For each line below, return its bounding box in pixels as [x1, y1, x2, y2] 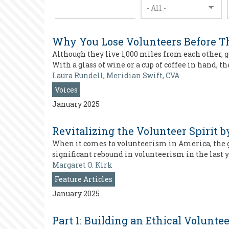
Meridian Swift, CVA [106, 71, 179, 80]
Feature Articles [55, 174, 112, 184]
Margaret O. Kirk [52, 160, 112, 170]
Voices [55, 85, 78, 95]
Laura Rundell [52, 71, 103, 80]
